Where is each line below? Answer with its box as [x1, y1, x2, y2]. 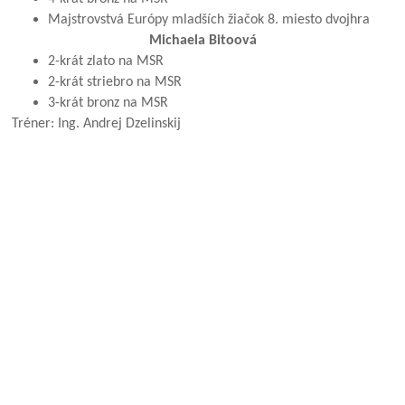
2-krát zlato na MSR [48, 54, 165, 70]
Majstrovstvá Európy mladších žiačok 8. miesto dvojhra [48, 13, 371, 28]
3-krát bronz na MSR [48, 96, 169, 111]
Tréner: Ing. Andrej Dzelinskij [12, 117, 182, 132]
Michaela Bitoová [148, 33, 257, 49]
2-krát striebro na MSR [48, 75, 183, 90]
